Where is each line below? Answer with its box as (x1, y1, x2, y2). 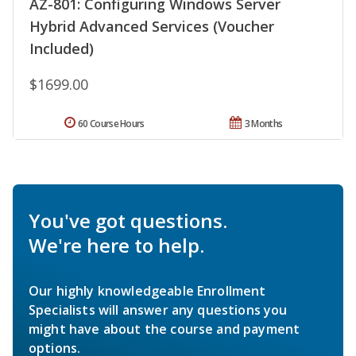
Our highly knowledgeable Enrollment (29, 282, 266, 300)
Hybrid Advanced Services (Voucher (29, 17, 274, 37)
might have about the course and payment (29, 320, 300, 339)
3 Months (244, 117, 283, 131)
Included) (29, 39, 94, 59)
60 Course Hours (78, 117, 145, 131)
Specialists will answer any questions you (29, 301, 288, 319)
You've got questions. (29, 207, 227, 234)
